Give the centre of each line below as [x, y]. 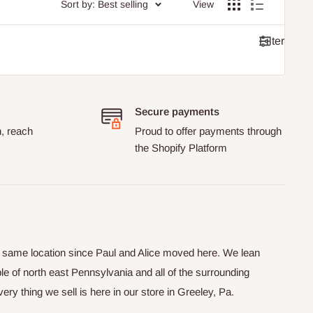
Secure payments [177, 111]
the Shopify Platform [181, 147]
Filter [272, 41]
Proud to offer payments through [208, 131]
